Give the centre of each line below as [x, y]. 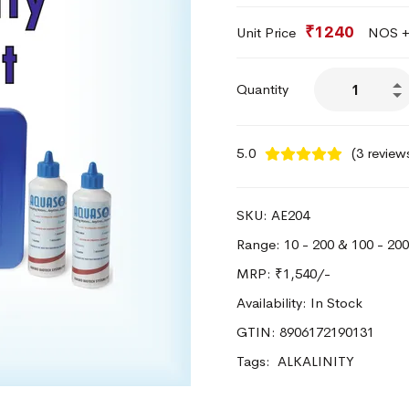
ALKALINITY [316, 361]
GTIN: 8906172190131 [305, 332]
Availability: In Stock [299, 303]
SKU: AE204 [273, 215]
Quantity [262, 89]
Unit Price [266, 32]
